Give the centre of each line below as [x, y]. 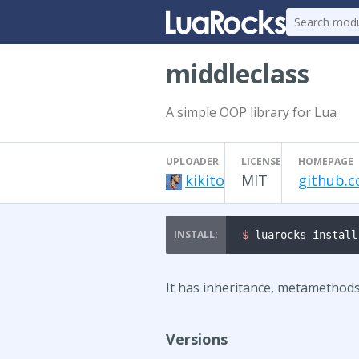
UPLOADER [192, 161]
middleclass [238, 73]
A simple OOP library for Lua [251, 112]
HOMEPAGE [326, 161]
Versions [197, 339]
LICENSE [261, 161]
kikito [205, 180]
